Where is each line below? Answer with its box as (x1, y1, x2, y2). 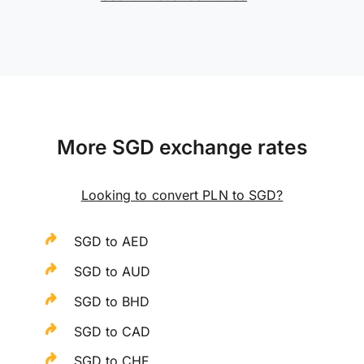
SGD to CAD (74, 323, 151, 340)
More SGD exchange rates (57, 135, 307, 160)
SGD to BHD (74, 292, 150, 310)
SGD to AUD (74, 262, 151, 279)
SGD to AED (74, 233, 149, 250)
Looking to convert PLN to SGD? (80, 187, 284, 204)
